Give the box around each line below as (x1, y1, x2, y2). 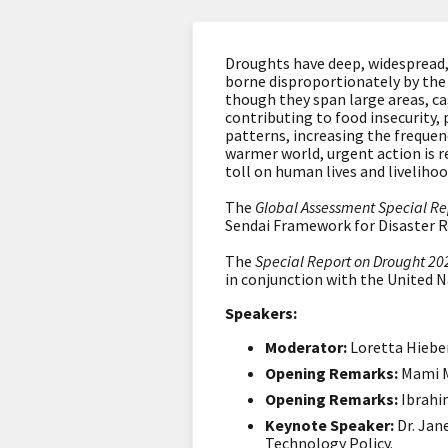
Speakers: (225, 303, 297, 323)
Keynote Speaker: (265, 415, 397, 435)
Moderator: (265, 337, 347, 357)
